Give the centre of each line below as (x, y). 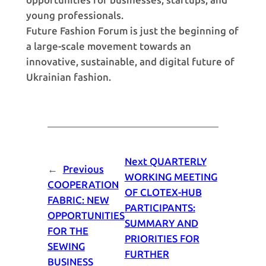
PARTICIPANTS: (160, 208)
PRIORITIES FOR (162, 239)
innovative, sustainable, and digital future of (130, 61)
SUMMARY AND (161, 224)
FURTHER (147, 254)
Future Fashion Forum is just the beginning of (132, 31)
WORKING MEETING (171, 177)
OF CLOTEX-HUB (163, 193)
